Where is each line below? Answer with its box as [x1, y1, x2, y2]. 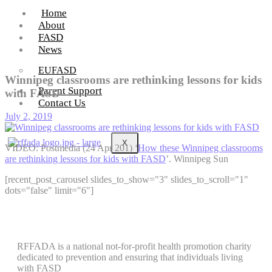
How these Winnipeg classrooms [138, 143, 263, 154]
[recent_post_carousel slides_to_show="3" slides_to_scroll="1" [5, 174, 248, 185]
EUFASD [38, 65, 76, 75]
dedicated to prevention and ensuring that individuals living [17, 252, 243, 263]
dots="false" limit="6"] [5, 185, 93, 196]
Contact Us [38, 97, 86, 109]
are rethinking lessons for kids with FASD [5, 154, 166, 165]
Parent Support [38, 85, 102, 97]
